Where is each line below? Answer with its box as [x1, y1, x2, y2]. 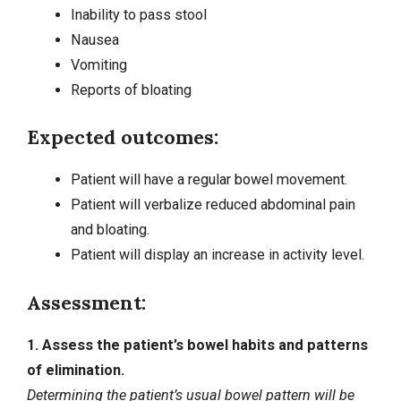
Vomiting [70, 55, 127, 73]
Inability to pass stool [70, 5, 207, 23]
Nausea [70, 30, 119, 48]
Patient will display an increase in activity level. [70, 246, 364, 264]
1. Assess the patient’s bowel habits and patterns [27, 336, 368, 354]
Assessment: [27, 289, 146, 315]
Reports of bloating [70, 81, 192, 98]
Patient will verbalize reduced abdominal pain [70, 196, 355, 214]
